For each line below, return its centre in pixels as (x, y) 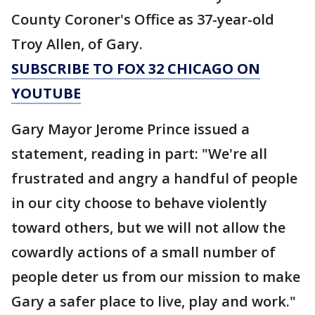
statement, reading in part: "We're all (139, 154)
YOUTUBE (46, 93)
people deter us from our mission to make (156, 277)
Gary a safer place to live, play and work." (154, 301)
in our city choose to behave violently (139, 203)
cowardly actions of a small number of (143, 252)
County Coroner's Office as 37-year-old (143, 19)
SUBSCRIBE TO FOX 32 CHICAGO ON (136, 69)
